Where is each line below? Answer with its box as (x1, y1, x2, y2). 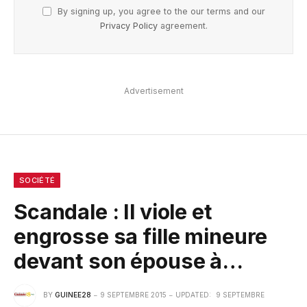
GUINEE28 (55, 290, 91, 299)
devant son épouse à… (14, 249, 243, 274)
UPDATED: (175, 290, 211, 299)
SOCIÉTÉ (19, 175, 56, 186)
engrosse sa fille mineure (14, 224, 268, 249)
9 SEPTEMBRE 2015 (100, 290, 167, 299)
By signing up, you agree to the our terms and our (54, 6, 265, 17)
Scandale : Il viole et (14, 199, 212, 225)
